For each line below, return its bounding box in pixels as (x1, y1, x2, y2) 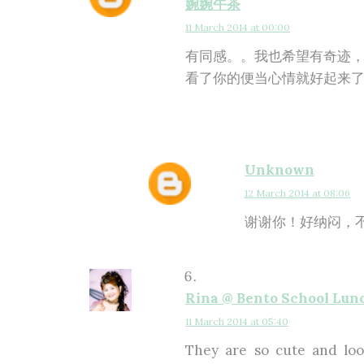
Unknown (245, 161, 314, 179)
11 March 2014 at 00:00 (185, 21, 290, 33)
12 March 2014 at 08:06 (245, 187, 350, 199)
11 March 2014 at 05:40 (185, 315, 288, 327)
